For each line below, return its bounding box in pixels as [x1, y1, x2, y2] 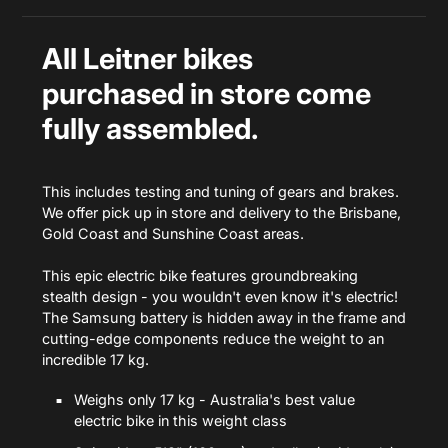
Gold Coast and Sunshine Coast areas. [42, 224, 304, 242]
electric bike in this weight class [74, 411, 287, 429]
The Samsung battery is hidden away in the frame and [42, 308, 406, 326]
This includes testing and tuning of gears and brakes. [42, 182, 399, 200]
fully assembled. [42, 111, 265, 147]
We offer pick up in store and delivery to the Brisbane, [42, 203, 401, 221]
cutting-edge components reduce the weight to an [42, 329, 384, 347]
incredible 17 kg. [42, 350, 149, 368]
